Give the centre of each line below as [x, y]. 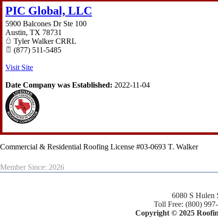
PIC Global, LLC [49, 11]
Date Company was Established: [59, 85]
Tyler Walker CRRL [44, 41]
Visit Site [19, 68]
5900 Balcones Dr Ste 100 [46, 24]
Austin [16, 33]
